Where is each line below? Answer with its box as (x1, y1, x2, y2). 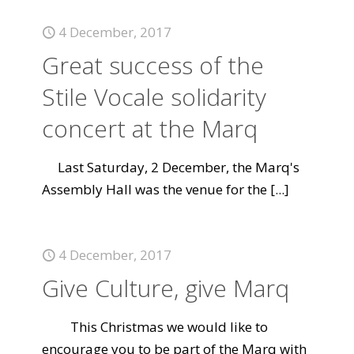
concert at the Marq (42, 112, 258, 145)
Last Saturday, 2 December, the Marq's (42, 158, 299, 176)
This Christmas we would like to (42, 318, 268, 336)
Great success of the (42, 49, 264, 81)
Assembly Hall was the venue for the (42, 180, 267, 198)
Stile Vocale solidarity (42, 81, 266, 113)
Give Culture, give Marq (42, 272, 289, 304)
